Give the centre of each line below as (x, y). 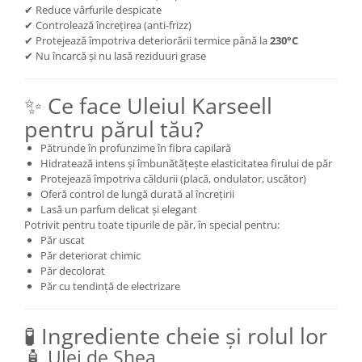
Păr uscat (63, 240)
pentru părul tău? (114, 128)
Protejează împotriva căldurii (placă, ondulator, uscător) (173, 178)
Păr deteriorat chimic (90, 255)
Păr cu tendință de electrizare (110, 286)
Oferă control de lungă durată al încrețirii (137, 194)
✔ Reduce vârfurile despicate (93, 9)
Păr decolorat (73, 270)
